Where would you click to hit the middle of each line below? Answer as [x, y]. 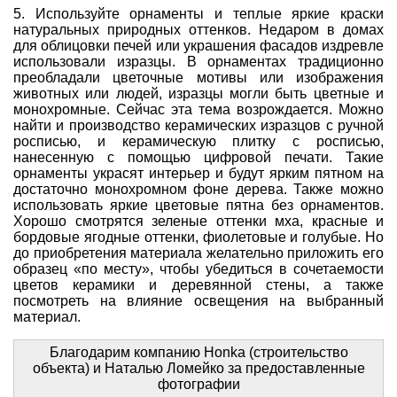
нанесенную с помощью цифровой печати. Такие [198, 157]
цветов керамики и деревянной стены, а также [198, 284]
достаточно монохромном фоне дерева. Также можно [198, 189]
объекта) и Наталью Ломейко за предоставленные [198, 368]
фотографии [198, 384]
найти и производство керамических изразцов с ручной [198, 125]
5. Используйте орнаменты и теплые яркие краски [198, 13]
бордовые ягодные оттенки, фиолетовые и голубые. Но [198, 237]
